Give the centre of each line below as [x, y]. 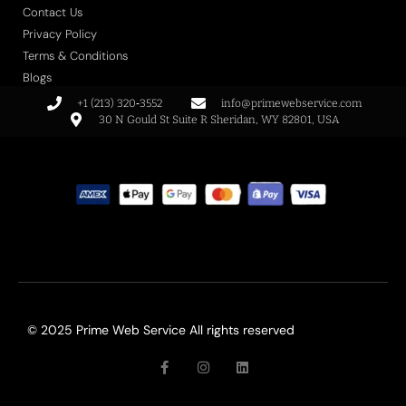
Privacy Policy [60, 34]
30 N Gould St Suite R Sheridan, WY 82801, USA [219, 119]
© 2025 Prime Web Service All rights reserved [161, 329]
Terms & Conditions [75, 55]
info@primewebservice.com [291, 103]
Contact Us [53, 12]
